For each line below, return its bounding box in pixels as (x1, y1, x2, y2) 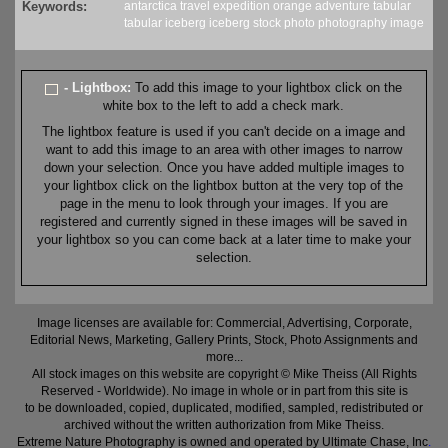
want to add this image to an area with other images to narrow (45, 142, 402, 158)
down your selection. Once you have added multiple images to (43, 160, 404, 176)
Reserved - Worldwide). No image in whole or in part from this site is (40, 384, 408, 399)
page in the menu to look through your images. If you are (59, 196, 388, 212)
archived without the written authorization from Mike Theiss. (64, 418, 384, 433)
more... (205, 350, 243, 365)
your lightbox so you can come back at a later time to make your (36, 232, 411, 248)
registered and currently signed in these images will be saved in (40, 214, 408, 230)
